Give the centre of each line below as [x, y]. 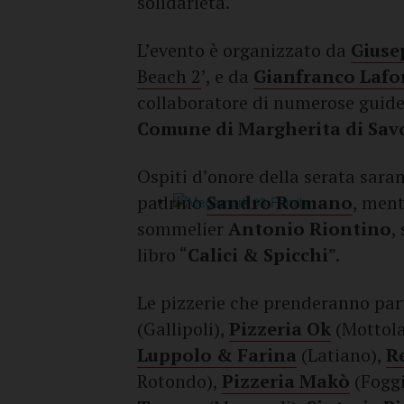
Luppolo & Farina [217, 355]
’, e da [227, 76]
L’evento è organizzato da [244, 50]
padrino [172, 202]
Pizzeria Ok [280, 329]
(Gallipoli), [183, 329]
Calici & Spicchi [258, 255]
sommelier [183, 229]
